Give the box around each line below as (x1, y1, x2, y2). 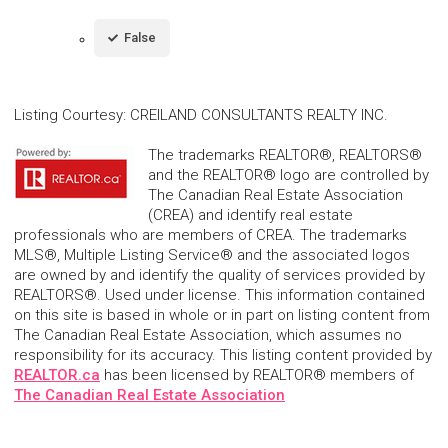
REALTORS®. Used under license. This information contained (14, 285, 425, 304)
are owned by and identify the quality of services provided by (14, 265, 425, 284)
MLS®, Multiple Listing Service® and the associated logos (14, 245, 410, 264)
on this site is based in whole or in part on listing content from (14, 305, 430, 324)
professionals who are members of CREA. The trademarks (14, 225, 407, 244)
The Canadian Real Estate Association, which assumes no (14, 325, 402, 344)
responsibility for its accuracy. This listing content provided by (14, 345, 432, 364)
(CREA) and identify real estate (148, 205, 353, 224)
